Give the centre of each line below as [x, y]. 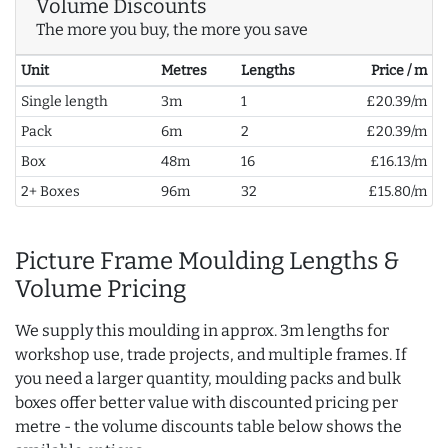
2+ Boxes [50, 192]
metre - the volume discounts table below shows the [208, 427]
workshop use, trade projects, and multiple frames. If [211, 355]
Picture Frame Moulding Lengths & [207, 261]
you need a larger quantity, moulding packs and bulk [208, 379]
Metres [183, 71]
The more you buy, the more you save [172, 30]
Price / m [399, 71]
